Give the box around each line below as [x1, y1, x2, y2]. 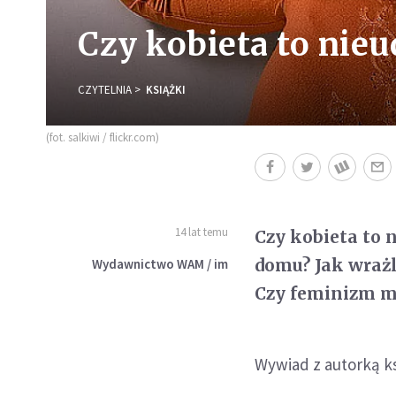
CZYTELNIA [78, 81, 132, 97]
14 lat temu [175, 224, 229, 240]
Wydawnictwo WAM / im [92, 255, 229, 272]
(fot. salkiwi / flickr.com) [46, 129, 159, 145]
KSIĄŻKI [146, 81, 186, 97]
